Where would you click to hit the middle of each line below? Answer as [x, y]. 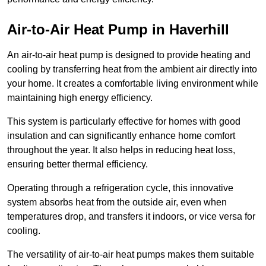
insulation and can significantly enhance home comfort [121, 136]
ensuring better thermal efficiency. [77, 164]
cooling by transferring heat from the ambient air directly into [132, 69]
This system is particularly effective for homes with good [124, 122]
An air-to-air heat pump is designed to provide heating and [129, 55]
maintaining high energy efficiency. [81, 98]
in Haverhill [189, 30]
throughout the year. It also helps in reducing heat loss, [121, 150]
